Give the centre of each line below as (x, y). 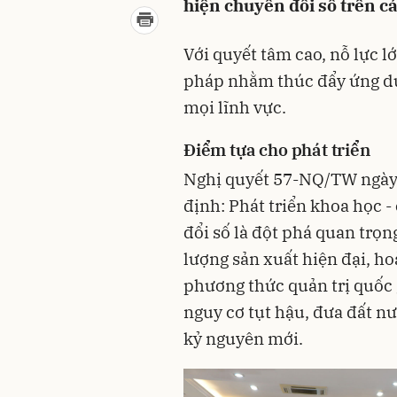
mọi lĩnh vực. (235, 107)
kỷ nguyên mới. (243, 339)
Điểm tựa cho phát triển (277, 149)
